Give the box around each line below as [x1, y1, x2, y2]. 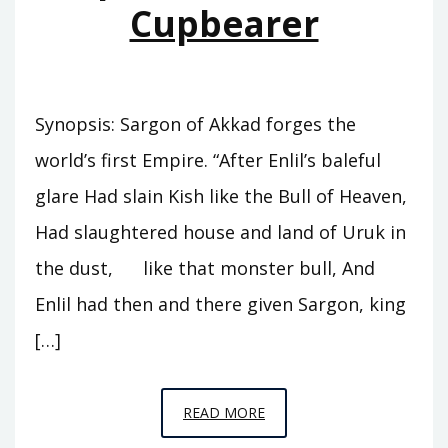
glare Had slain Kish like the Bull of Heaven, [35, 183, 407, 208]
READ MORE [183, 402, 265, 422]
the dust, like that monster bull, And [35, 255, 375, 280]
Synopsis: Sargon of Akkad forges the [35, 111, 356, 136]
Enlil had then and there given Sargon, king [35, 291, 406, 316]
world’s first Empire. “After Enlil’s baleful [35, 147, 381, 172]
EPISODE [264, 401, 323, 421]
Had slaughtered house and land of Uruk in [35, 219, 406, 244]
